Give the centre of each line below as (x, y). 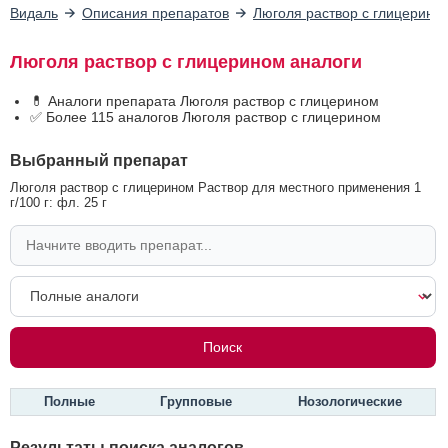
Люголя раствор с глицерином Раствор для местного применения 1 (215, 187)
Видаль (34, 12)
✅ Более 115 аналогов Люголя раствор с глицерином (205, 116)
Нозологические (349, 401)
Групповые (196, 401)
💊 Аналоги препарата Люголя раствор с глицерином (204, 100)
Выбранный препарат (99, 159)
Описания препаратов (155, 12)
